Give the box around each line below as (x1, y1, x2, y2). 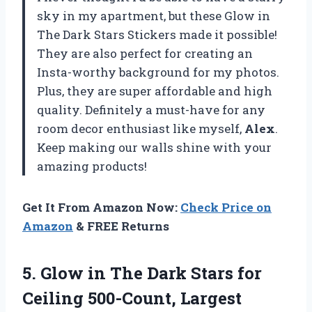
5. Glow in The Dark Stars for (22, 262, 262, 285)
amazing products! (37, 158, 147, 175)
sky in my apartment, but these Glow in (37, 8, 270, 24)
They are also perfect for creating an (37, 45, 253, 62)
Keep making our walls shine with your (37, 139, 272, 156)
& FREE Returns (73, 218, 169, 235)
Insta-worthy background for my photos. (37, 64, 279, 81)
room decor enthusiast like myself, (37, 120, 244, 137)
